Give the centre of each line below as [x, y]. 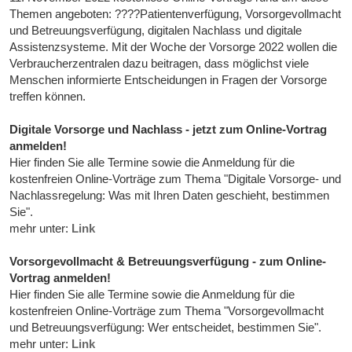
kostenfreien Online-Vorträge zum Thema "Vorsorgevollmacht [167, 311]
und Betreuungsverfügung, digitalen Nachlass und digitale [156, 31]
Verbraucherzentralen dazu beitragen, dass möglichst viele [159, 64]
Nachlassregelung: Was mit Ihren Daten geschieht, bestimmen [170, 196]
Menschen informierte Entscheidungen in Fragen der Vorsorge [169, 80]
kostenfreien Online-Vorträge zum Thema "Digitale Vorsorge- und [176, 179]
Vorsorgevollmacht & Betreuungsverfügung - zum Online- [168, 262]
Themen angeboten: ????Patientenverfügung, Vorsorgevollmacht [176, 14]
